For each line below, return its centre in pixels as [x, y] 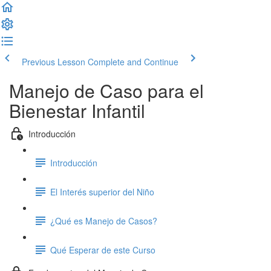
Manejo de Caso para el [106, 90]
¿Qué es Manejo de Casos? [104, 220]
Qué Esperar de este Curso [103, 250]
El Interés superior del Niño [102, 191]
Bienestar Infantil [77, 110]
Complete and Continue [133, 62]
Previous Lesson [54, 62]
